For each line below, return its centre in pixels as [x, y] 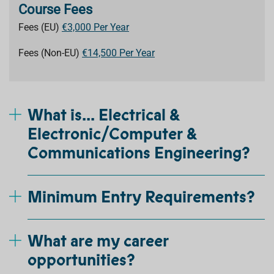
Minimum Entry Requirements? [141, 197]
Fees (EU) [40, 27]
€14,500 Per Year [118, 53]
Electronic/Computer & [112, 134]
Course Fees [55, 9]
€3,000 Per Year [95, 27]
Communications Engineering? [139, 153]
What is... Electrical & [104, 115]
